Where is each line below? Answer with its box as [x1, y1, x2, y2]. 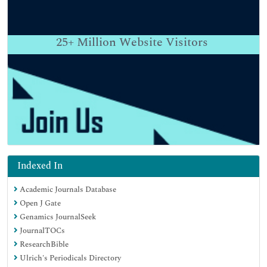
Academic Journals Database [18, 183, 116, 195]
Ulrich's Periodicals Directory [18, 252, 121, 264]
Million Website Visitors [74, 33, 208, 51]
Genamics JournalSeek [18, 210, 96, 223]
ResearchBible [18, 238, 69, 250]
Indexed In [17, 158, 63, 173]
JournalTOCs [18, 224, 65, 237]
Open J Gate [18, 197, 61, 209]
